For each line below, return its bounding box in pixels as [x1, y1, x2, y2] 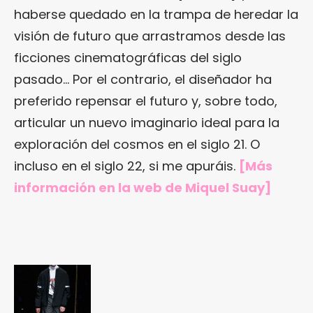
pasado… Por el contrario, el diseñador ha [14, 70, 272, 88]
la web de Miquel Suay [118, 178, 265, 196]
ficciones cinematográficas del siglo [14, 48, 242, 66]
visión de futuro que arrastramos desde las [14, 27, 286, 45]
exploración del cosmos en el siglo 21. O [14, 135, 260, 153]
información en [14, 178, 118, 196]
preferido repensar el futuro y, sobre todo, [14, 92, 277, 110]
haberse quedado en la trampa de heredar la [14, 5, 298, 23]
